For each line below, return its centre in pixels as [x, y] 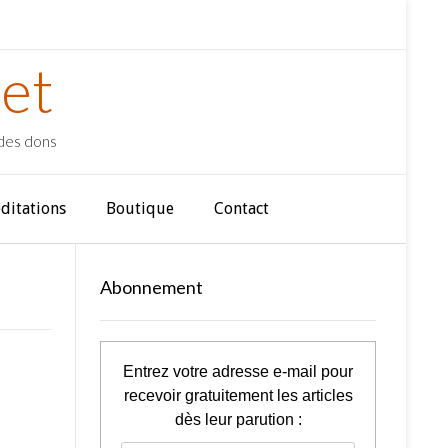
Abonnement [151, 287]
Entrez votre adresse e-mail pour [238, 371]
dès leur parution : [238, 419]
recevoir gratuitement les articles [238, 395]
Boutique [140, 208]
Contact [241, 208]
